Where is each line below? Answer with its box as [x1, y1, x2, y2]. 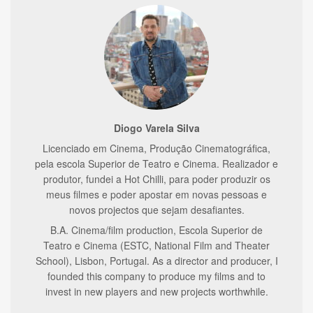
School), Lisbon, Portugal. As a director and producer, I [35, 253, 278, 268]
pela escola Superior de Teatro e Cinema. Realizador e [35, 156, 278, 170]
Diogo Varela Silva [113, 120, 200, 135]
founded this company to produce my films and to [48, 268, 265, 283]
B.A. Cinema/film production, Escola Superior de [50, 222, 263, 237]
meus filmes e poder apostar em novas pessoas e [46, 187, 267, 201]
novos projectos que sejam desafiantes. [68, 202, 245, 217]
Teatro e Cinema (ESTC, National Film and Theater [43, 238, 270, 252]
